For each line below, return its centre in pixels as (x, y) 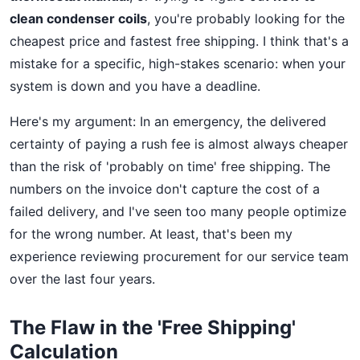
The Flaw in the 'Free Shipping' (153, 327)
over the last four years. (82, 279)
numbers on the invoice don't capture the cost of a (165, 189)
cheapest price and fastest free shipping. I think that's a (179, 41)
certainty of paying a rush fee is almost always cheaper (179, 144)
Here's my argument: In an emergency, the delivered (168, 121)
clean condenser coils (78, 18)
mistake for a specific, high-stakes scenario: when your (178, 63)
